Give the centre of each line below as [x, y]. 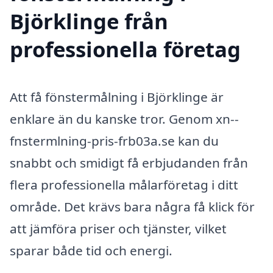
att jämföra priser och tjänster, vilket [118, 229]
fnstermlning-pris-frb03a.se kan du [114, 141]
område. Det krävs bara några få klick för [132, 207]
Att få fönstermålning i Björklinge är [117, 97]
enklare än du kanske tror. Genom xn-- [124, 119]
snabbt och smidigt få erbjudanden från [129, 163]
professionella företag [125, 49]
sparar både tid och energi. [91, 251]
